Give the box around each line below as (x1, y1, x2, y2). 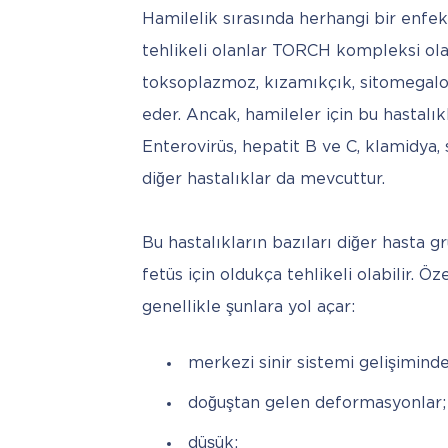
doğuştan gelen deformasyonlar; (188, 396, 446, 412)
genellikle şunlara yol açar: (142, 300, 355, 316)
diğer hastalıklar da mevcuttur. (142, 172, 390, 188)
